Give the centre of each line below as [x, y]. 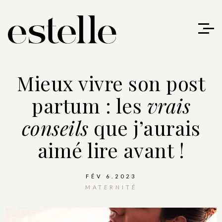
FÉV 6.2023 [111, 176]
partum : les [89, 105]
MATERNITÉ [111, 187]
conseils [55, 128]
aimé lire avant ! [111, 150]
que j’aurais [144, 128]
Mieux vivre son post [111, 83]
